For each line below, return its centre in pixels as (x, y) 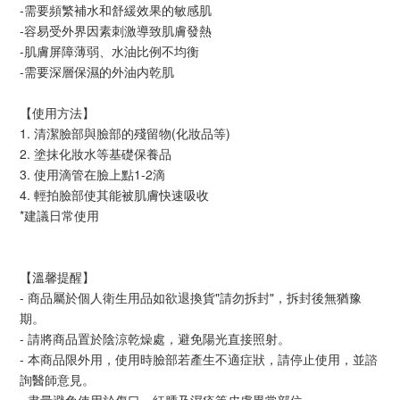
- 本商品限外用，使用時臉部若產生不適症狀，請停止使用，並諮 (199, 358)
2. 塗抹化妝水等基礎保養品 (96, 153)
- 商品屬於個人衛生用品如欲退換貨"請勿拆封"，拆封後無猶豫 (191, 297)
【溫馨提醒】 (57, 276)
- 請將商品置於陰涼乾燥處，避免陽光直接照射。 (155, 338)
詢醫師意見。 (57, 379)
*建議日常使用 (59, 215)
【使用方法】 (57, 112)
